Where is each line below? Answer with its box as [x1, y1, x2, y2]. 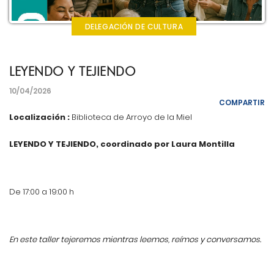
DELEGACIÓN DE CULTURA [84, 21, 183, 32]
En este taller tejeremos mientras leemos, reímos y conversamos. [9, 233, 261, 245]
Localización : [9, 111, 70, 123]
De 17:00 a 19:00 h [9, 185, 74, 198]
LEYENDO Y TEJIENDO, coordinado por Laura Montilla [9, 138, 235, 150]
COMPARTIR [219, 97, 265, 108]
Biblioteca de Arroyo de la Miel [70, 111, 192, 123]
